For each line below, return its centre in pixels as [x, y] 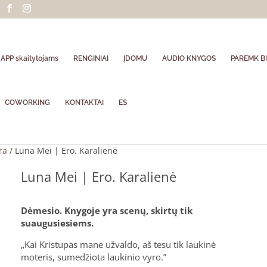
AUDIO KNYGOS [189, 58]
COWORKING [28, 103]
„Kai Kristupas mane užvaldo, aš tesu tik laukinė [119, 244]
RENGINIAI [91, 58]
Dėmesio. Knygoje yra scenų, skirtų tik [107, 210]
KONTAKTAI [85, 103]
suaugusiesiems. [58, 223]
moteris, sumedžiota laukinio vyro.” [94, 257]
